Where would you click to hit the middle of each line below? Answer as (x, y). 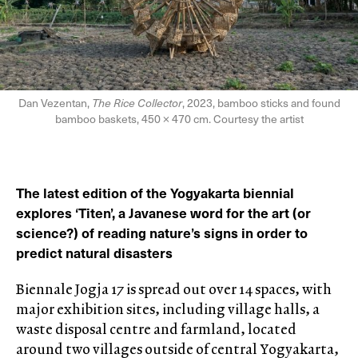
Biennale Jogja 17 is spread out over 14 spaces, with (174, 289)
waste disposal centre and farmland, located (156, 329)
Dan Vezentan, (55, 103)
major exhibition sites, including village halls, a (168, 309)
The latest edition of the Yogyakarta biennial (155, 193)
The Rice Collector (137, 103)
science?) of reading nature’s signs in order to (162, 233)
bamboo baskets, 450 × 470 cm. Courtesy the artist (179, 119)
